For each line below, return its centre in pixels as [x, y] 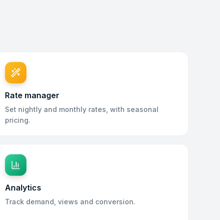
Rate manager [32, 95]
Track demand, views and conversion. [70, 202]
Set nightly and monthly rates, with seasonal [82, 109]
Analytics [23, 188]
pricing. [18, 120]
